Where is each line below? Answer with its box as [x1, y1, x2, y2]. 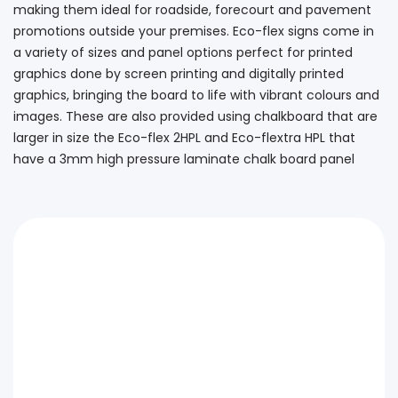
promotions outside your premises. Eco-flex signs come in [13, 21, 374, 40]
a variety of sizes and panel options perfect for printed [13, 43, 353, 61]
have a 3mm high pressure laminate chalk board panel [13, 149, 354, 168]
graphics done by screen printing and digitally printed [13, 64, 344, 83]
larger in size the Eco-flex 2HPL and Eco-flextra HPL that [13, 128, 355, 147]
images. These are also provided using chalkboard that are [13, 107, 378, 125]
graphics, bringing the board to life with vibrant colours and [13, 85, 379, 104]
